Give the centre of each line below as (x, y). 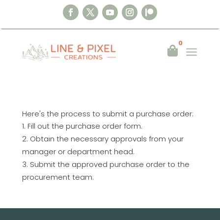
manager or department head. (78, 151)
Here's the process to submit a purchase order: (108, 114)
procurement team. (58, 177)
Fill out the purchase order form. (85, 126)
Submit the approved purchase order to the (110, 164)
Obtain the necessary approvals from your (107, 139)
